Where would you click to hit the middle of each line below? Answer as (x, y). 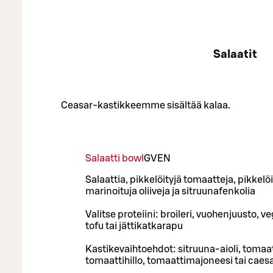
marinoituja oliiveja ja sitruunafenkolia (171, 192)
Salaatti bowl (115, 159)
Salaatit (235, 55)
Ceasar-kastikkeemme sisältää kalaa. (146, 106)
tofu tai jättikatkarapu (135, 226)
